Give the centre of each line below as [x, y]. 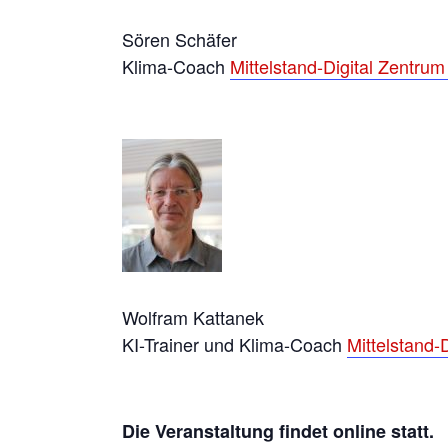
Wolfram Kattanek [193, 317]
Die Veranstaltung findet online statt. [278, 431]
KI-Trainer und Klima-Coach [234, 344]
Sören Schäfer [179, 39]
